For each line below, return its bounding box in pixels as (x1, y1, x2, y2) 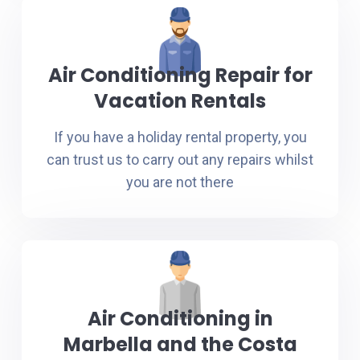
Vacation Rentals (94, 88, 266, 114)
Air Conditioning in (87, 305, 273, 332)
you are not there (126, 174, 234, 190)
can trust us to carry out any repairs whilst (47, 151, 313, 168)
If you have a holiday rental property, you (53, 129, 307, 145)
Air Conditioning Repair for (47, 62, 313, 88)
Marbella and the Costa (63, 331, 297, 358)
